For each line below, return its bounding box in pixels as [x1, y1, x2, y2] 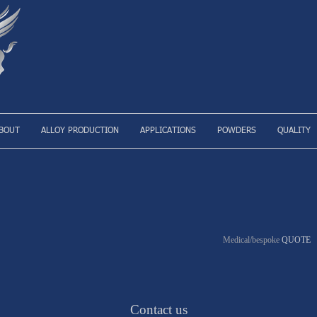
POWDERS [217, 127, 256, 135]
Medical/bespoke [223, 235, 282, 245]
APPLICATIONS [140, 127, 196, 135]
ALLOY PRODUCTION [41, 127, 119, 135]
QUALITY [277, 127, 311, 135]
